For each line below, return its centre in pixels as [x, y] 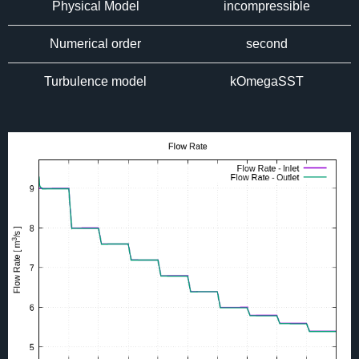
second [267, 44]
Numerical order [95, 44]
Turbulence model [95, 81]
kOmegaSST [267, 81]
